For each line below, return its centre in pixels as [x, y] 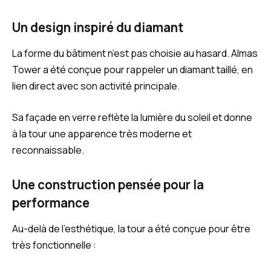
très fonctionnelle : [54, 245]
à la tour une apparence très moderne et [102, 133]
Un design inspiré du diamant [98, 27]
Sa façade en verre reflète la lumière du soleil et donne [132, 117]
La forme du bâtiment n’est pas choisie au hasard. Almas [135, 54]
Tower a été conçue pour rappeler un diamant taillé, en [132, 70]
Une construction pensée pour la [108, 184]
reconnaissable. [48, 150]
